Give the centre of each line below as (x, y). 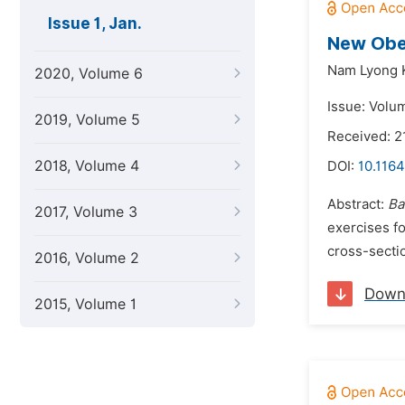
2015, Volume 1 (85, 304)
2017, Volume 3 (86, 212)
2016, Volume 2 (87, 258)
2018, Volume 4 (87, 166)
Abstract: (358, 204)
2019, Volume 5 (87, 120)
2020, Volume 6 (89, 74)
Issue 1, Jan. (95, 24)
